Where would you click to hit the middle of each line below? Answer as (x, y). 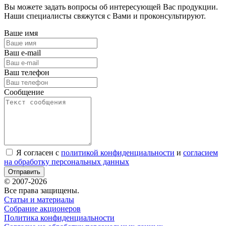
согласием (201, 153)
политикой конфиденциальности (118, 153)
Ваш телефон (27, 73)
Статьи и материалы (39, 200)
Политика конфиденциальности (59, 218)
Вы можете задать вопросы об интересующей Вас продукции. (111, 7)
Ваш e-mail (22, 53)
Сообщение (24, 92)
